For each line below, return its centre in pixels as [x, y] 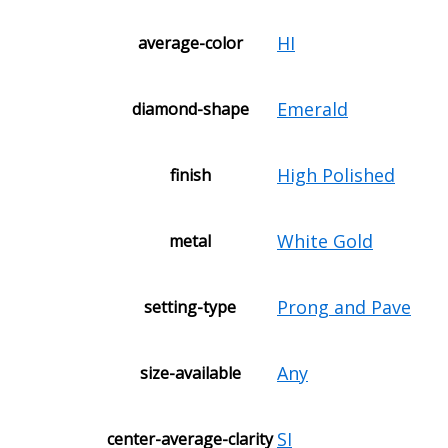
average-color [190, 43]
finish [190, 175]
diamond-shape [190, 109]
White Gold [325, 241]
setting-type [190, 307]
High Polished [336, 175]
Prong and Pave [344, 307]
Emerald [312, 109]
